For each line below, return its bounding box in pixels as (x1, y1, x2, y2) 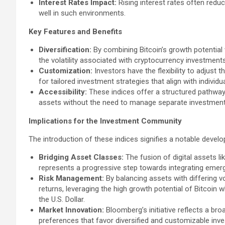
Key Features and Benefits (29, 27, 122, 36)
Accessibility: (39, 87, 87, 96)
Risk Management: (39, 174, 104, 183)
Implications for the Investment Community (29, 117, 182, 126)
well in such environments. (39, 9, 126, 18)
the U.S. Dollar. (39, 195, 85, 204)
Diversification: (39, 45, 91, 54)
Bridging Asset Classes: (39, 153, 124, 162)
